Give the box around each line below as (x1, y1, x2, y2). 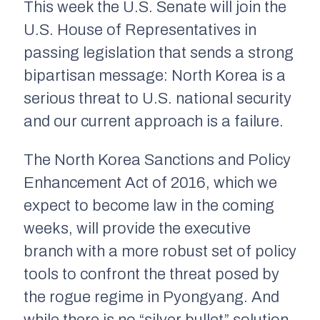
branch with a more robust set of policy (24, 243, 296, 261)
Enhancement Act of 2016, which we (24, 174, 277, 192)
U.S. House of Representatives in (24, 21, 256, 39)
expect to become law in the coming (24, 197, 274, 215)
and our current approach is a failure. (24, 113, 284, 131)
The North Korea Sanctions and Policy (24, 151, 291, 169)
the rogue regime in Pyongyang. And (24, 289, 279, 306)
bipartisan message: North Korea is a (24, 67, 286, 85)
